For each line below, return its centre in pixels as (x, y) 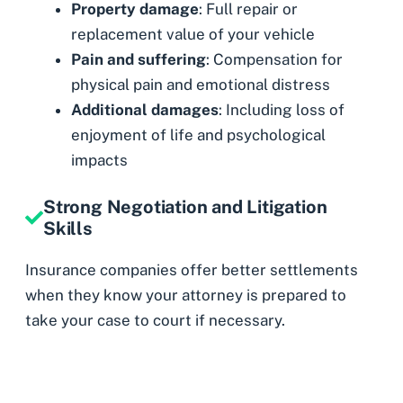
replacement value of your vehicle (193, 35)
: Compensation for (274, 60)
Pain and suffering (139, 60)
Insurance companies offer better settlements (192, 269)
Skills (68, 228)
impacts (99, 161)
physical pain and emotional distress (201, 85)
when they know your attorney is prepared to (186, 295)
